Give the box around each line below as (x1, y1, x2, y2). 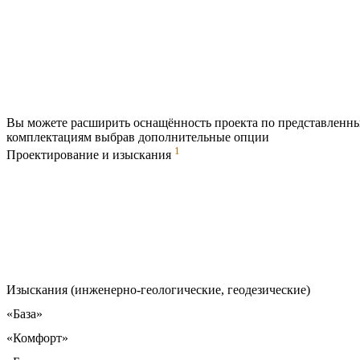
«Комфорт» (6, 330, 68, 345)
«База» (6, 306, 43, 321)
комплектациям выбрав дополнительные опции (6, 129, 269, 144)
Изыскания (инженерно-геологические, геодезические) (6, 282, 310, 297)
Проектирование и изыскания (6, 147, 174, 162)
